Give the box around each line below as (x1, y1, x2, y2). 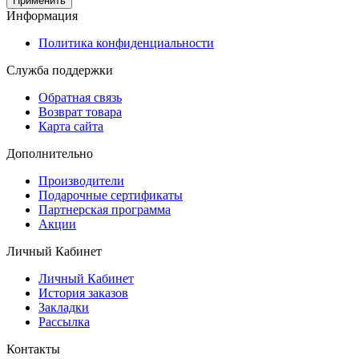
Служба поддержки (6, 63, 113, 77)
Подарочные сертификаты (38, 188, 183, 202)
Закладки (38, 300, 89, 314)
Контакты (6, 341, 60, 356)
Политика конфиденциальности (38, 35, 214, 50)
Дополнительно (6, 146, 93, 160)
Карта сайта (38, 119, 103, 133)
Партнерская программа (38, 202, 171, 216)
